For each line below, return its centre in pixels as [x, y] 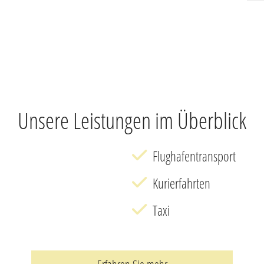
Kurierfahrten [181, 183]
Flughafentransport [194, 156]
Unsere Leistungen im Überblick [132, 120]
